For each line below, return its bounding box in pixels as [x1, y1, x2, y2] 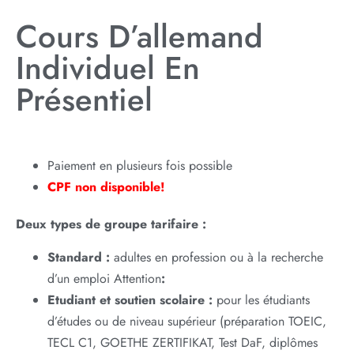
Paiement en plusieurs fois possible [47, 156, 232, 175]
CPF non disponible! [47, 178, 165, 197]
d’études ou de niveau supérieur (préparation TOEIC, [47, 311, 326, 330]
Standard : [47, 247, 110, 266]
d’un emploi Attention [47, 269, 161, 288]
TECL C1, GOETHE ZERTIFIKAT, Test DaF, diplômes [47, 333, 318, 352]
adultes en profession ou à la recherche [110, 247, 323, 266]
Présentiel [16, 77, 153, 123]
